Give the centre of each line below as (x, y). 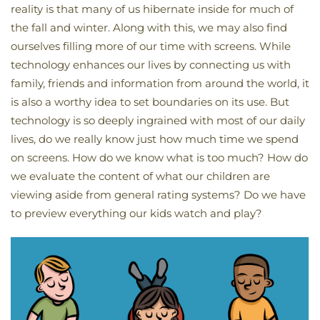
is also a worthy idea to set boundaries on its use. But (150, 102)
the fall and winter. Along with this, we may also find (149, 27)
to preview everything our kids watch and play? (136, 213)
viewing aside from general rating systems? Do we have (158, 195)
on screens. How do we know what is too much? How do (159, 157)
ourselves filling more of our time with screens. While (151, 46)
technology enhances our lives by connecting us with (151, 65)
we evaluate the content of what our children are (140, 176)
